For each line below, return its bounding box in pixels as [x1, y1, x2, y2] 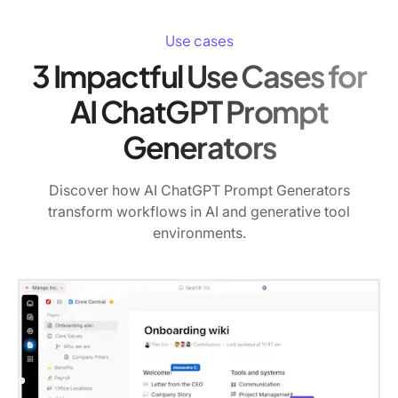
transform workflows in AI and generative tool [48, 202, 350, 220]
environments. [152, 223, 246, 242]
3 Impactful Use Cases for [32, 57, 366, 96]
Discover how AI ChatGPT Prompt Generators [48, 180, 350, 199]
